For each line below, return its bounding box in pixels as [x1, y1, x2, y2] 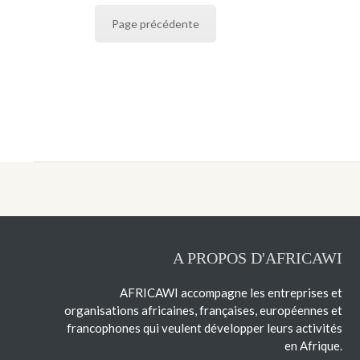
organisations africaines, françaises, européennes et [63, 302, 342, 317]
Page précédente [111, 17, 199, 31]
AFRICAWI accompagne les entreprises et [119, 284, 342, 300]
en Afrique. [284, 337, 342, 353]
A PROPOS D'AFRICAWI [172, 248, 342, 267]
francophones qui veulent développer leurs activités [66, 320, 342, 335]
